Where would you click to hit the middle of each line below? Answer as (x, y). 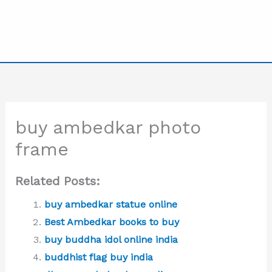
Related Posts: (57, 181)
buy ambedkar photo (108, 127)
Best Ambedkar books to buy (111, 222)
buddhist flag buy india (98, 257)
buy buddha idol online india (111, 239)
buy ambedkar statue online (110, 204)
